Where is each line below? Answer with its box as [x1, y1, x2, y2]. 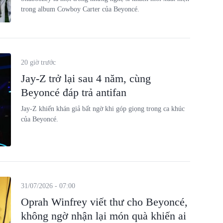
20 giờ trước [20, 58, 56, 66]
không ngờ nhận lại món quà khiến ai [20, 210, 186, 222]
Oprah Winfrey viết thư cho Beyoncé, [20, 196, 188, 208]
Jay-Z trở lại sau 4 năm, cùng [20, 72, 151, 85]
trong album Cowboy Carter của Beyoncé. [20, 5, 139, 13]
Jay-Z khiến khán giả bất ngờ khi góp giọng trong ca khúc [20, 105, 185, 112]
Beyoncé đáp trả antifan [20, 86, 126, 99]
